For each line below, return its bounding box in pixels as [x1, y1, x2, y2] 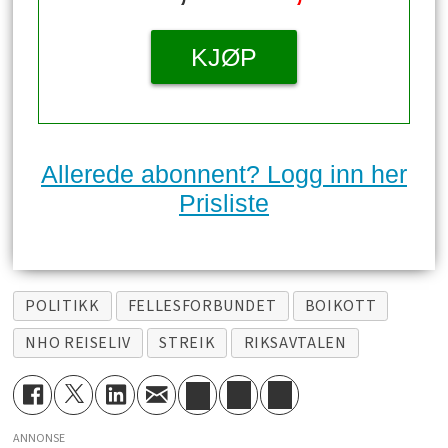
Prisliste [179, 188, 269, 217]
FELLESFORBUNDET [127, 294, 277, 317]
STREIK [159, 331, 216, 354]
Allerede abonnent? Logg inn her [41, 159, 407, 188]
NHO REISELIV [25, 331, 132, 354]
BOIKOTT [304, 294, 377, 317]
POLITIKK [25, 294, 100, 317]
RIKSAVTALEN [243, 331, 347, 354]
